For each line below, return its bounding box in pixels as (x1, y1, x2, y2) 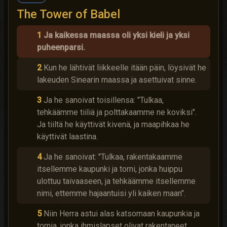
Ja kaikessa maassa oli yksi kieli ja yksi (44, 30, 190, 40)
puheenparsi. (37, 43, 85, 52)
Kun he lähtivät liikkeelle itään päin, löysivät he (44, 63, 206, 72)
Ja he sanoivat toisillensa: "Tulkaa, (44, 95, 164, 105)
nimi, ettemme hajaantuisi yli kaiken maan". (37, 188, 185, 198)
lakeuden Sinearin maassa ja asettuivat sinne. (37, 75, 197, 85)
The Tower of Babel (17, 7, 120, 21)
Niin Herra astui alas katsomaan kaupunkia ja (44, 209, 200, 218)
